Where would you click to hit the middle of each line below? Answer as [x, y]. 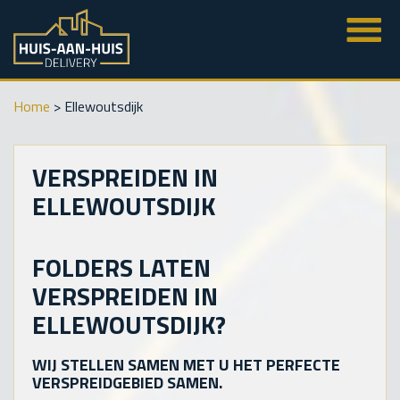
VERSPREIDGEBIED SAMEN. [127, 382]
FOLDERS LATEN [121, 268]
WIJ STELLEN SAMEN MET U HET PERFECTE [186, 364]
